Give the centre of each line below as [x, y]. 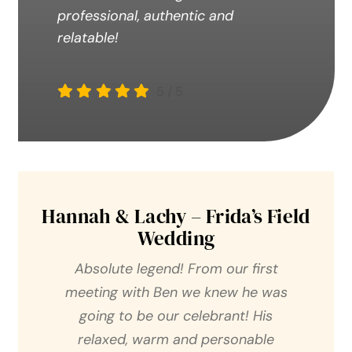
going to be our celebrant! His [176, 315]
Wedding [176, 238]
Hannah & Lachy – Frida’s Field [176, 216]
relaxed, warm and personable [176, 339]
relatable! [88, 38]
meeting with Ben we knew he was [176, 292]
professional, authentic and [145, 16]
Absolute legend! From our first [176, 268]
